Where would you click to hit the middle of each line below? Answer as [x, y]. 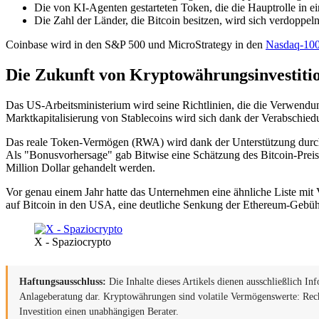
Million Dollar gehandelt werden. [80, 167]
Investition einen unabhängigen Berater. [99, 311]
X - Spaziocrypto [73, 241]
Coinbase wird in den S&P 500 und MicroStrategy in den [136, 44]
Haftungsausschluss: [63, 281]
